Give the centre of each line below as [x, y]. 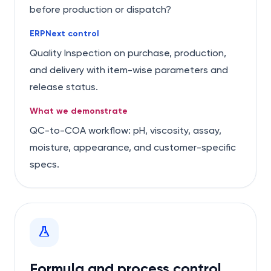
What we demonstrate [79, 111]
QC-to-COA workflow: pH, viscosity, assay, [126, 130]
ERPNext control [64, 34]
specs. [44, 164]
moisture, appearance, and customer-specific [133, 147]
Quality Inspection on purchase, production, [128, 53]
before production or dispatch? [100, 9]
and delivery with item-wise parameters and [129, 70]
